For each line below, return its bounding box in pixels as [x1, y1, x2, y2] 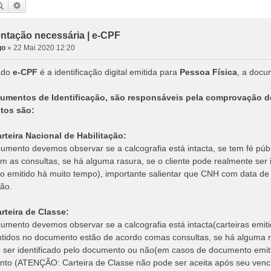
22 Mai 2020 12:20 [13, 44, 75, 52]
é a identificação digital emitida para [38, 67, 180, 77]
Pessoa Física [180, 67, 237, 77]
